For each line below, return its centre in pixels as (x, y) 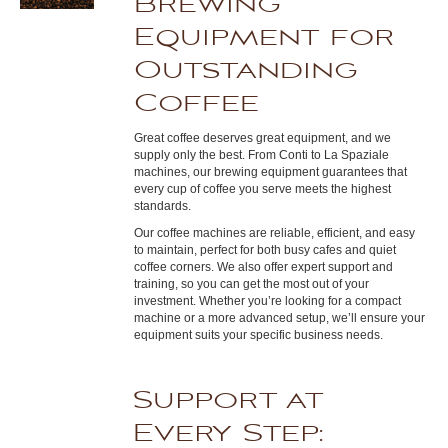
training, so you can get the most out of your (252, 284)
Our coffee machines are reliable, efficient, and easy (275, 233)
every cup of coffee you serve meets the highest (263, 189)
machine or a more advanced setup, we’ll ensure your (280, 318)
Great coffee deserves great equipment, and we (263, 138)
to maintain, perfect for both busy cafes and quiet (265, 250)
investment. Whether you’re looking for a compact (268, 301)
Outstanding (246, 70)
